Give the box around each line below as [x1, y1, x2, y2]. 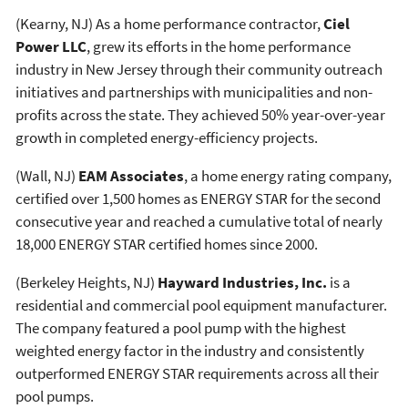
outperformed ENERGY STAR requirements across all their [15, 362, 379, 383]
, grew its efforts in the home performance [87, 36, 351, 56]
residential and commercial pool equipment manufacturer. [15, 294, 390, 315]
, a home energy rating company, [184, 165, 392, 186]
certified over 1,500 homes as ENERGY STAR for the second [15, 188, 381, 209]
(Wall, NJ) [15, 165, 78, 186]
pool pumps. [15, 385, 94, 406]
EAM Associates [78, 165, 184, 186]
